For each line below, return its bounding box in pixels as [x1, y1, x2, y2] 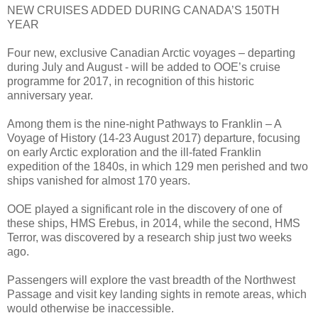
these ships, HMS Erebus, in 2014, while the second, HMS [7, 216, 300, 229]
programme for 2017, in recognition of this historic [7, 75, 254, 87]
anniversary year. [7, 89, 93, 102]
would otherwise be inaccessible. [7, 302, 174, 314]
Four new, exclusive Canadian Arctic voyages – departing [7, 46, 295, 59]
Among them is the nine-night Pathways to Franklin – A [7, 117, 281, 130]
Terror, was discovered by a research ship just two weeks [7, 231, 292, 243]
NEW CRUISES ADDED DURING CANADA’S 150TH [7, 4, 280, 16]
